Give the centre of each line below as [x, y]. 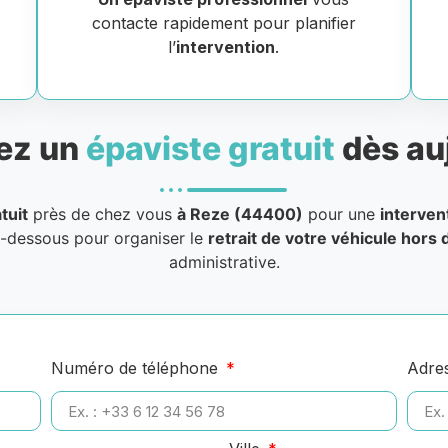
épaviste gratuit [210, 149]
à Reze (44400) [240, 214]
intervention [226, 47]
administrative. [224, 262]
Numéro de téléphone [136, 368]
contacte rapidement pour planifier [223, 23]
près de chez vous [102, 214]
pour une [341, 214]
